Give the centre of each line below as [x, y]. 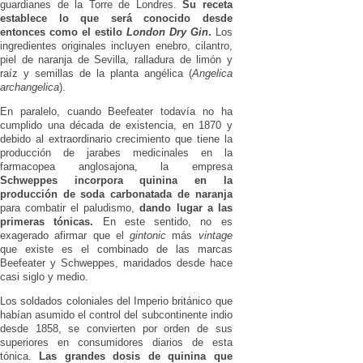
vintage [215, 235]
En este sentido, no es [163, 221]
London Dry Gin [167, 32]
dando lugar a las [184, 207]
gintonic [148, 235]
